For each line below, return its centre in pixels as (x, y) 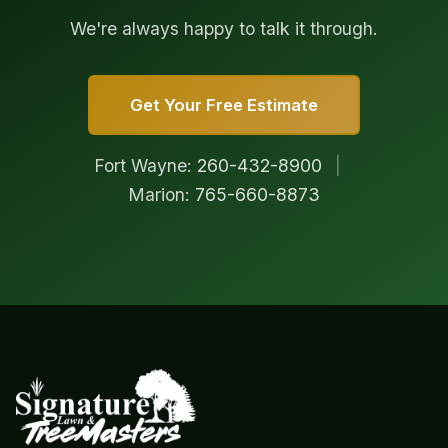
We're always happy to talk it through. (224, 28)
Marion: (161, 194)
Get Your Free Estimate (224, 104)
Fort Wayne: (145, 165)
